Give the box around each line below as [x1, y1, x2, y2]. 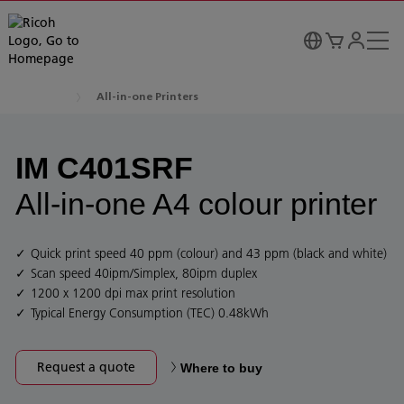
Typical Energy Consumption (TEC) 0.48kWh [31, 305, 269, 321]
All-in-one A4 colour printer [15, 187, 377, 221]
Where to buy [180, 360, 262, 375]
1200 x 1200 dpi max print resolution [31, 285, 235, 301]
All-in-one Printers [96, 92, 198, 103]
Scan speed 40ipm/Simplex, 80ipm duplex [31, 265, 257, 281]
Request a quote [37, 359, 135, 375]
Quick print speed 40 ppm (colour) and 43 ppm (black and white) [31, 245, 387, 262]
